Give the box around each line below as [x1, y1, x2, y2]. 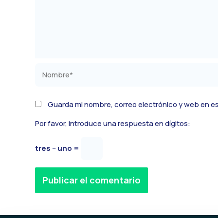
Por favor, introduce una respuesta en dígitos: [35, 118, 190, 128]
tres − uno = [35, 143, 81, 153]
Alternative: [35, 193, 75, 204]
